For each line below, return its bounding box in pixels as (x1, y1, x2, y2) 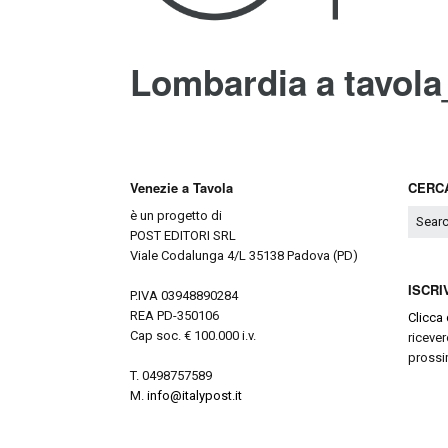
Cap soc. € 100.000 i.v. (129, 328, 256, 344)
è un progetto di (129, 208, 222, 224)
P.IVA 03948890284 (129, 288, 238, 304)
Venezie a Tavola (129, 178, 233, 198)
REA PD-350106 (129, 308, 219, 324)
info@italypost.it (146, 388, 242, 404)
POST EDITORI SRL (129, 228, 236, 244)
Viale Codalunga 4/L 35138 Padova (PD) (129, 248, 358, 264)
